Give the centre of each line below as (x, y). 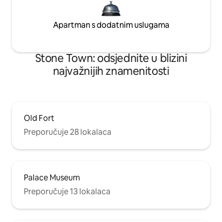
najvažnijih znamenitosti (111, 71)
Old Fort (39, 118)
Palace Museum (52, 178)
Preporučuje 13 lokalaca (67, 192)
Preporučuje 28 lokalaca (68, 132)
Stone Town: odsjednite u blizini (111, 58)
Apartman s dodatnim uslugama (111, 25)
